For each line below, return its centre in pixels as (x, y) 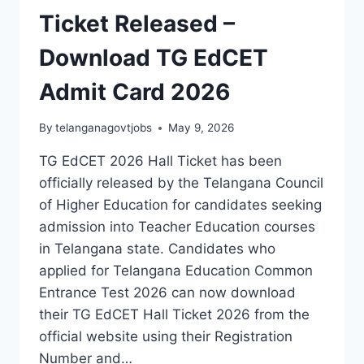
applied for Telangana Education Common (176, 271)
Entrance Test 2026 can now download (167, 293)
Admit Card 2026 (134, 91)
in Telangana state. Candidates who (157, 249)
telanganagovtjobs (104, 128)
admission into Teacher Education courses (177, 227)
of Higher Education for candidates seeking (180, 205)
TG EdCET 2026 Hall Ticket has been (160, 161)
